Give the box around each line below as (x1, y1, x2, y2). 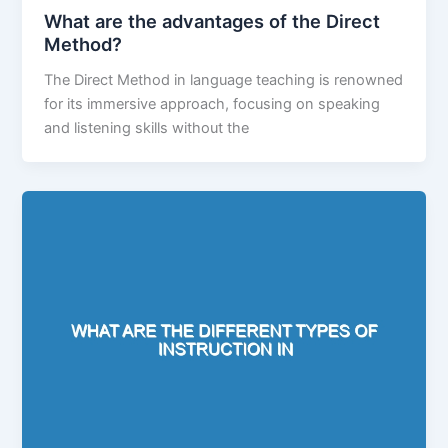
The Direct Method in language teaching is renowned (44, 71, 404, 90)
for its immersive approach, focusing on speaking (44, 95, 381, 114)
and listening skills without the (44, 119, 250, 138)
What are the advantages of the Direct (44, 10, 381, 33)
